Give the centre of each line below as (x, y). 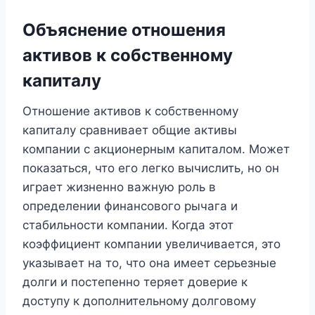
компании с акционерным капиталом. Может (156, 149)
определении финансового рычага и (130, 206)
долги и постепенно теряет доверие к (135, 282)
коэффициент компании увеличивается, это (152, 244)
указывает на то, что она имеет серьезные (149, 263)
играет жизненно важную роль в (119, 187)
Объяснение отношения (124, 30)
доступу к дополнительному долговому (139, 301)
